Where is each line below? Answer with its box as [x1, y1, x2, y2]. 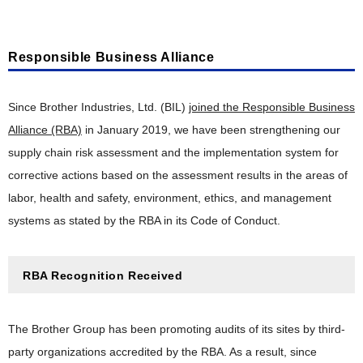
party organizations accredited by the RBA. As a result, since [8, 344, 317, 358]
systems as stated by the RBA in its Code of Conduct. [8, 213, 280, 227]
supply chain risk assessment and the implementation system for [8, 145, 339, 159]
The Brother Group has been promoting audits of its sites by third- [8, 322, 345, 335]
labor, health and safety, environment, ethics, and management [8, 190, 331, 204]
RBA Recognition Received [23, 268, 183, 282]
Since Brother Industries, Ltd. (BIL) [8, 100, 189, 113]
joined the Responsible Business [189, 100, 355, 113]
